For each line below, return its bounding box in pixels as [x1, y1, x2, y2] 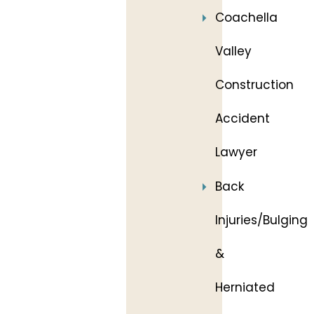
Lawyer [215, 144, 257, 161]
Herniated [215, 279, 275, 296]
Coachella [215, 9, 278, 26]
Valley [215, 43, 252, 60]
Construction [215, 76, 294, 93]
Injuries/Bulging [215, 212, 308, 228]
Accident [215, 110, 270, 127]
